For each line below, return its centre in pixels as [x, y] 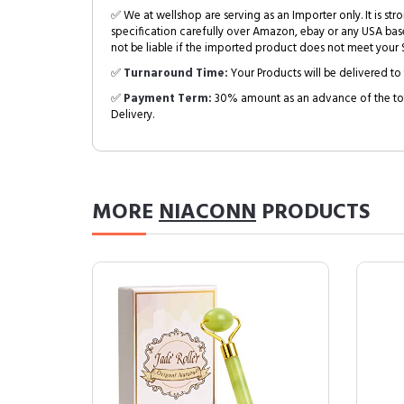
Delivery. [133, 115]
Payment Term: [168, 99]
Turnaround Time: [176, 73]
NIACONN [207, 213]
